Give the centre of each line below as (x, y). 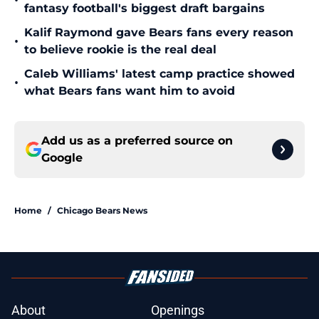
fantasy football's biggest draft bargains (145, 9)
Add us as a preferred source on (137, 141)
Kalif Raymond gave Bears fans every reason (159, 33)
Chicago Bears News (102, 211)
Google (62, 158)
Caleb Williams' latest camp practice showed (159, 74)
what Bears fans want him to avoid (130, 91)
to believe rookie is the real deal (120, 50)
